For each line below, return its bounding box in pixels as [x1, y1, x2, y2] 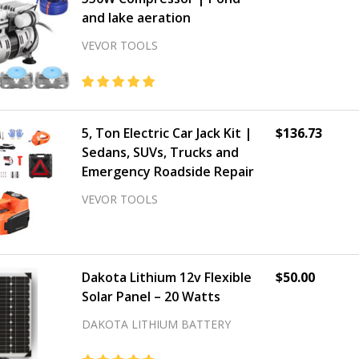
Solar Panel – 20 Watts [82, 288, 220, 305]
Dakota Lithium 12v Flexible [82, 268, 252, 286]
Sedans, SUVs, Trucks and [82, 143, 239, 161]
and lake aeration [82, 9, 191, 26]
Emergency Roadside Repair [82, 163, 254, 180]
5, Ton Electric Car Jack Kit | [82, 124, 252, 142]
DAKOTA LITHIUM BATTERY [82, 317, 231, 332]
